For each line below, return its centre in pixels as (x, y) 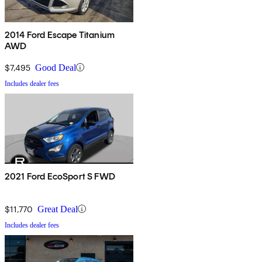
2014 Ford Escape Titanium (60, 35)
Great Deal (58, 209)
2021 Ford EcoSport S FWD (60, 176)
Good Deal (56, 67)
